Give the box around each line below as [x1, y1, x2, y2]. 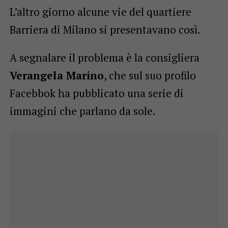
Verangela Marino [9, 68, 104, 82]
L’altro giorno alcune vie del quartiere [9, 4, 191, 19]
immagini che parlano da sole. [9, 103, 155, 118]
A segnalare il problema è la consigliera [9, 50, 199, 65]
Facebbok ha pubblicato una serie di [9, 85, 184, 100]
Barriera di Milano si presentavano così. [9, 22, 200, 37]
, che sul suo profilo [103, 68, 196, 82]
